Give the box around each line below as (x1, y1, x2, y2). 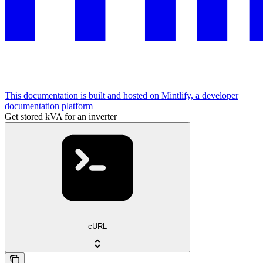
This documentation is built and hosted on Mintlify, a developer (5, 90, 238, 101)
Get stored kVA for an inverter (5, 112, 117, 122)
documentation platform (5, 101, 93, 112)
